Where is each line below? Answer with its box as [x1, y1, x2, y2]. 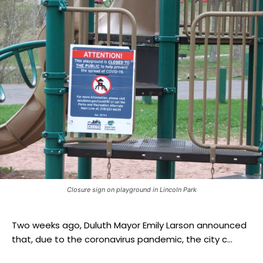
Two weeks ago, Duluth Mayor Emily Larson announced [12, 218, 247, 231]
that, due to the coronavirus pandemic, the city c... [12, 232, 232, 245]
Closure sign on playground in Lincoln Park [66, 185, 197, 194]
